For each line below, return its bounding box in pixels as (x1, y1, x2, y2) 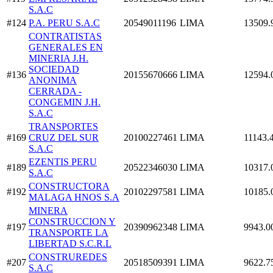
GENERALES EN (29, 42, 103, 53)
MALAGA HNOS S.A (29, 192, 119, 203)
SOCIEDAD (29, 64, 79, 75)
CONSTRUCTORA (29, 181, 110, 192)
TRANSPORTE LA (29, 227, 108, 238)
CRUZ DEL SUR (29, 132, 99, 143)
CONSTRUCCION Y (29, 216, 116, 227)
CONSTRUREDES (29, 252, 107, 263)
